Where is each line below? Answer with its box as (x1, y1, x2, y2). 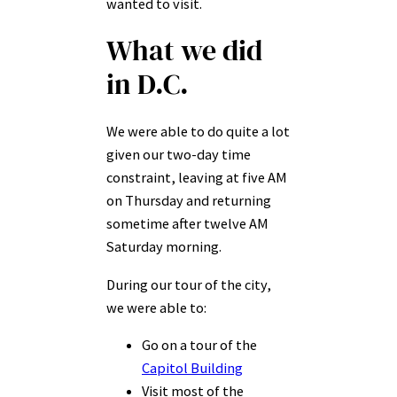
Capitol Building (142, 359, 243, 378)
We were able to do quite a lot (106, 122, 290, 141)
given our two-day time (106, 145, 251, 164)
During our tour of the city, (106, 275, 271, 293)
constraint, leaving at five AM (106, 168, 287, 187)
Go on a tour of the (142, 336, 257, 354)
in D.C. (106, 65, 189, 105)
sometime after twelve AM (106, 214, 269, 233)
